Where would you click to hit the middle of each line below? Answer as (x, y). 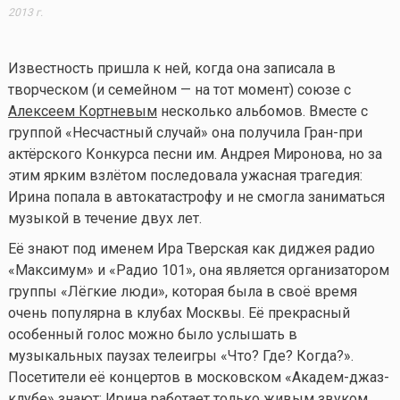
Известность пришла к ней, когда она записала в (171, 68)
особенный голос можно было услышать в (152, 334)
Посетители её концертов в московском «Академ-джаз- (198, 377)
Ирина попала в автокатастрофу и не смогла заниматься (196, 196)
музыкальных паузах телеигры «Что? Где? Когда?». (180, 355)
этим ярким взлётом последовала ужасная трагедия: (185, 175)
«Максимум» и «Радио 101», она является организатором (198, 270)
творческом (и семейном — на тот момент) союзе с (179, 89)
